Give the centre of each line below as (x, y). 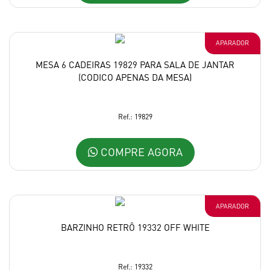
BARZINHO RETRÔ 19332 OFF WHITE (135, 228)
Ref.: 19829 (135, 117)
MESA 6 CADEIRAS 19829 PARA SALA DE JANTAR (135, 65)
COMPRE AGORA (140, 151)
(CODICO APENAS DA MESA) (135, 77)
